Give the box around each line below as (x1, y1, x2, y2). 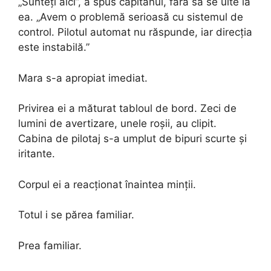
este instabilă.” (18, 41, 90, 53)
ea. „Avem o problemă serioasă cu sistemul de (18, 11, 243, 23)
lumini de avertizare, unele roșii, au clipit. (18, 117, 217, 129)
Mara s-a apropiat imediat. (18, 71, 148, 84)
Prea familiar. (18, 239, 82, 252)
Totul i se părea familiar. (18, 209, 134, 221)
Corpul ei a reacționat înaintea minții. (18, 178, 196, 191)
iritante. (18, 148, 55, 160)
